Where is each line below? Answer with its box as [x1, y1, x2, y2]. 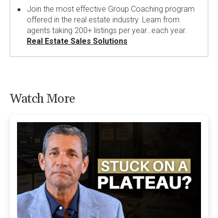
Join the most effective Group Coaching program [27, 4, 195, 14]
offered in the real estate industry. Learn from [27, 15, 180, 24]
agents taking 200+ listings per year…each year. [27, 25, 187, 35]
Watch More [10, 91, 75, 107]
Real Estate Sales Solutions [27, 36, 127, 46]
